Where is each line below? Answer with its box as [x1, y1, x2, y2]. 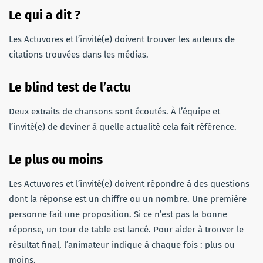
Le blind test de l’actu [9, 79, 131, 95]
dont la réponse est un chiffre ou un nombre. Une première [9, 193, 247, 204]
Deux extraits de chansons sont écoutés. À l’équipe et [9, 106, 220, 117]
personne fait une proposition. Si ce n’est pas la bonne [9, 208, 227, 220]
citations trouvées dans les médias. [9, 49, 149, 60]
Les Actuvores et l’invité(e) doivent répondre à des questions [9, 178, 249, 189]
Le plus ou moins [9, 151, 103, 167]
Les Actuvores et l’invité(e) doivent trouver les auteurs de [9, 33, 235, 45]
